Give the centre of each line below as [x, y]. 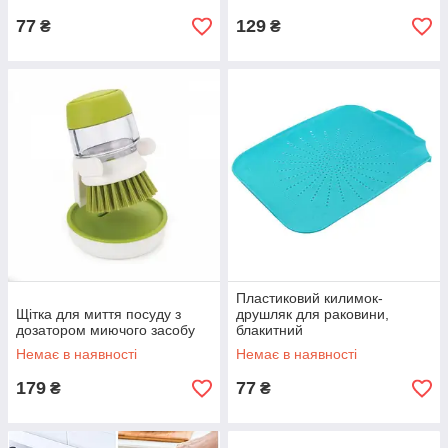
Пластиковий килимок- [309, 298]
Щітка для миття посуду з [98, 314]
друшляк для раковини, [312, 314]
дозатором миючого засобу [105, 330]
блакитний [269, 330]
